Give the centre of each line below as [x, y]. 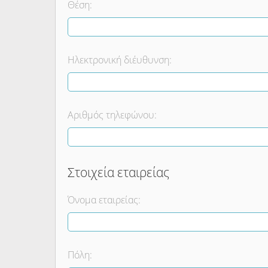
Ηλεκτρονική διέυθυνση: [120, 60]
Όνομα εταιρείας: [104, 200]
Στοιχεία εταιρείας [118, 172]
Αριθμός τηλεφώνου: [112, 115]
